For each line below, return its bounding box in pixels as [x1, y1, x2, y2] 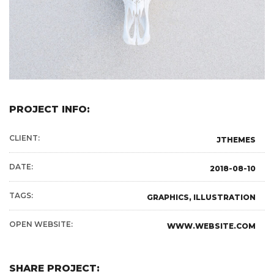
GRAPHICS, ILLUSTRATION [147, 193, 256, 202]
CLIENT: [9, 133, 40, 143]
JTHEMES [217, 135, 256, 144]
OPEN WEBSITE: [9, 220, 73, 229]
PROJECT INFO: [9, 103, 90, 115]
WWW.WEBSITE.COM [167, 221, 256, 231]
